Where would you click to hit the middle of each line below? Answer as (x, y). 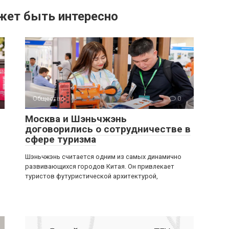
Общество (49, 98)
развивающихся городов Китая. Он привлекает (100, 166)
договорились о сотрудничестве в (108, 129)
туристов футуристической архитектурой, (91, 176)
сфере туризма (61, 139)
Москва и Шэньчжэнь (76, 119)
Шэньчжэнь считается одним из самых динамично (103, 157)
